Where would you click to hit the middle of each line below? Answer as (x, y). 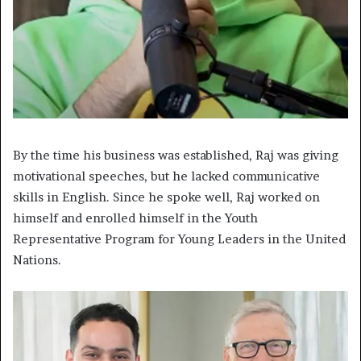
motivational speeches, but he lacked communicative (166, 176)
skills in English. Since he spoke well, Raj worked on (166, 197)
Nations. (37, 260)
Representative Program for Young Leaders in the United (179, 239)
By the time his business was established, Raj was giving (176, 156)
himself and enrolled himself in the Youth (135, 218)
